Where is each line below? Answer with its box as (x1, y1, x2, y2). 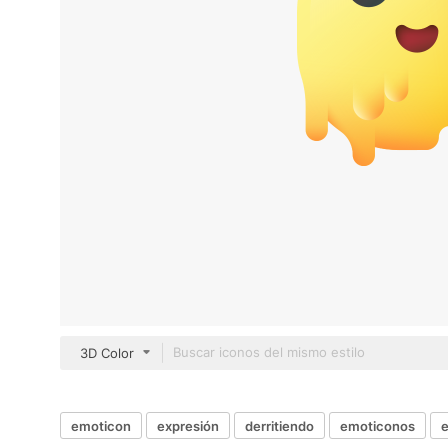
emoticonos (340, 417, 415, 434)
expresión (157, 417, 219, 434)
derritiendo (245, 417, 314, 434)
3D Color (80, 345, 134, 361)
